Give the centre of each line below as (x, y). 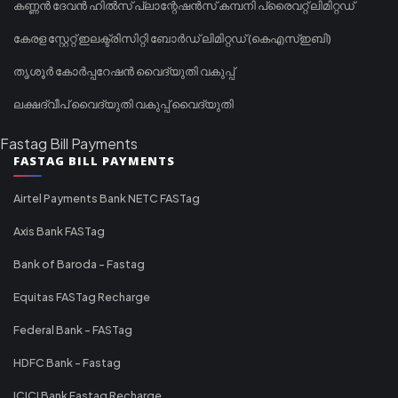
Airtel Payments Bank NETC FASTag (107, 198)
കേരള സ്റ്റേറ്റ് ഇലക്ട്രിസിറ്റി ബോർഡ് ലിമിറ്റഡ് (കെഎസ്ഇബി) (172, 38)
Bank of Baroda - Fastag (79, 263)
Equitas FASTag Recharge (82, 296)
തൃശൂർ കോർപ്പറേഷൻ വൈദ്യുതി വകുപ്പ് (124, 71)
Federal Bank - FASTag (73, 329)
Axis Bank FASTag (59, 231)
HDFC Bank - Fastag (67, 362)
